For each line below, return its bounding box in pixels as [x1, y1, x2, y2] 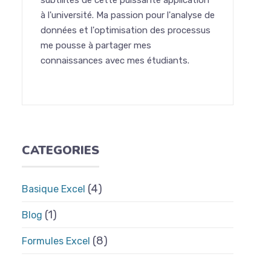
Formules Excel [22, 235, 90, 247]
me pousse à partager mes [41, 40, 151, 51]
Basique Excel [22, 183, 85, 195]
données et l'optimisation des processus [41, 25, 211, 36]
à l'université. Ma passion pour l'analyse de [41, 10, 215, 21]
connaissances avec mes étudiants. [41, 55, 189, 66]
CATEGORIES [22, 142, 99, 158]
